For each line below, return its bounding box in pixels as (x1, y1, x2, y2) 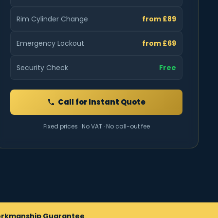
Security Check (17, 62, 68, 73)
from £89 (142, 14, 176, 24)
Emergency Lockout (17, 38, 84, 48)
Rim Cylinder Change (17, 14, 88, 24)
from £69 (142, 38, 176, 48)
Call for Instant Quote (58, 96, 145, 107)
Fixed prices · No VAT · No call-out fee (43, 122, 150, 130)
